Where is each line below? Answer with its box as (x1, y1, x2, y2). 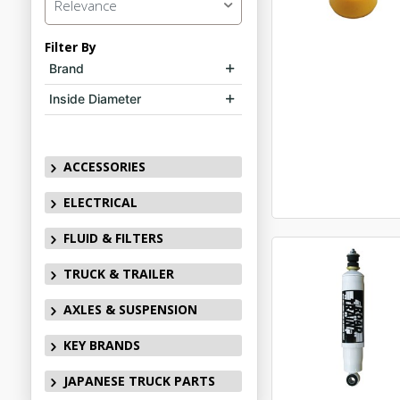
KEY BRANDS (62, 337, 140, 354)
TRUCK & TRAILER (62, 265, 174, 282)
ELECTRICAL (62, 194, 137, 211)
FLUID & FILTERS (62, 229, 163, 246)
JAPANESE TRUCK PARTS (62, 372, 215, 389)
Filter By (44, 38, 96, 55)
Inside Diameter (48, 91, 141, 106)
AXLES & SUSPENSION (62, 301, 197, 318)
